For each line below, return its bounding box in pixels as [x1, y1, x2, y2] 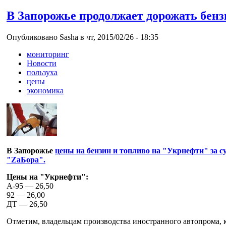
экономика [27, 86, 64, 95]
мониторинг [27, 49, 69, 59]
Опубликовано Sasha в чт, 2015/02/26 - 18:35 [7, 32, 158, 41]
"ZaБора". [7, 155, 45, 164]
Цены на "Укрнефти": [7, 172, 88, 181]
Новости [27, 59, 56, 68]
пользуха [27, 68, 58, 77]
